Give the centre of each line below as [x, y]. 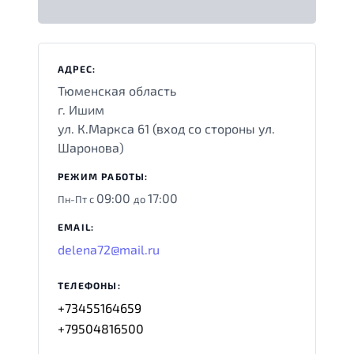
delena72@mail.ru [109, 249]
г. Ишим [81, 109]
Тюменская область [117, 90]
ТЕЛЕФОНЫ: [89, 285]
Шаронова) [91, 147]
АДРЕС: [77, 68]
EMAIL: [76, 226]
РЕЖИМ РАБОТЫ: [103, 176]
